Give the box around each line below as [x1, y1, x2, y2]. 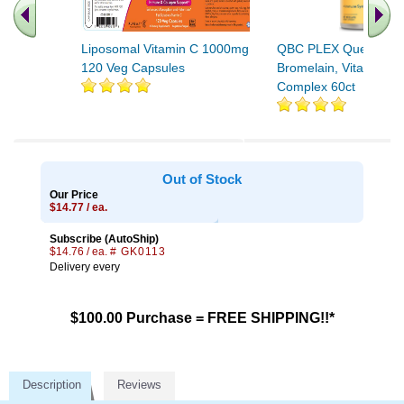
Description [23, 378, 81, 391]
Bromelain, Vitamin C [277, 60, 397, 75]
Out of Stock [162, 171, 242, 187]
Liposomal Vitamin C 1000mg [81, 41, 249, 56]
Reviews [117, 378, 161, 391]
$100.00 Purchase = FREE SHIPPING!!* [69, 310, 335, 326]
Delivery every [50, 261, 120, 273]
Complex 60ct [277, 79, 355, 94]
